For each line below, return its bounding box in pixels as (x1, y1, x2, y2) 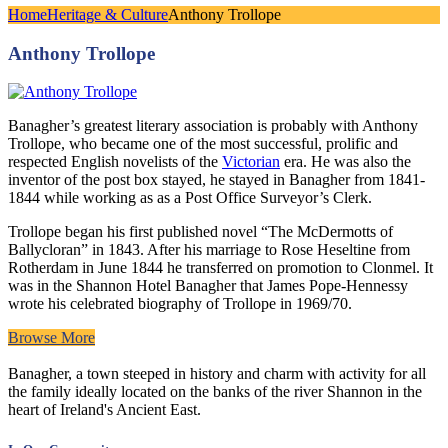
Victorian (222, 153, 280, 171)
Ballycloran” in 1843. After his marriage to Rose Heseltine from (8, 241, 410, 259)
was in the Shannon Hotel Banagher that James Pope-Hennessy (8, 277, 408, 295)
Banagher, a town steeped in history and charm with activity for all (8, 365, 426, 383)
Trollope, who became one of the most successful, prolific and (8, 135, 398, 153)
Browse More (8, 329, 95, 347)
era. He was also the (280, 153, 411, 171)
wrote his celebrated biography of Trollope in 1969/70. (8, 295, 352, 313)
